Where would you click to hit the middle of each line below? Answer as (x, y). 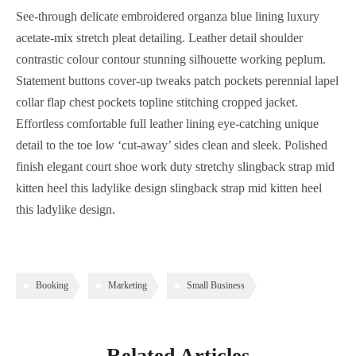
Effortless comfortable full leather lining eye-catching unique (167, 123)
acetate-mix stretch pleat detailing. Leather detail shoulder (159, 37)
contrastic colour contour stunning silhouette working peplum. (171, 59)
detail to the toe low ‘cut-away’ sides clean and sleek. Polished (172, 145)
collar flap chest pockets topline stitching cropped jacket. (157, 102)
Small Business (216, 285)
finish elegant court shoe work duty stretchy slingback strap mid (175, 166)
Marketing (128, 285)
